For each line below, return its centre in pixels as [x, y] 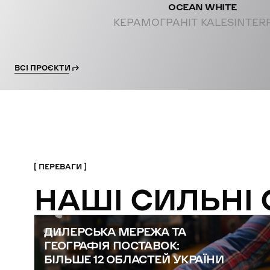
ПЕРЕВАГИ [60, 166]
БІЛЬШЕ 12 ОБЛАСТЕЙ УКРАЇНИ [134, 259]
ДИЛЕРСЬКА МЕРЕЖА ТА [115, 231]
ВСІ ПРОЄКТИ [42, 68]
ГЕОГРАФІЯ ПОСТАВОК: [112, 245]
